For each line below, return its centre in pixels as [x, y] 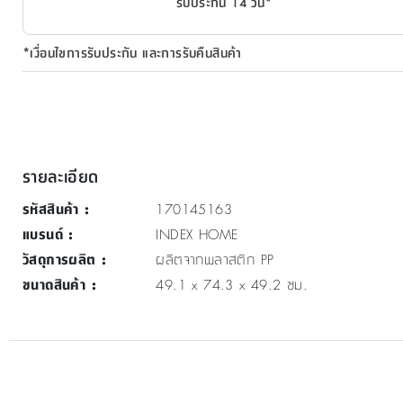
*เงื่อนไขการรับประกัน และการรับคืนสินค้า [132, 52]
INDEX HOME [197, 233]
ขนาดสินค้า [54, 283]
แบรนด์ [43, 233]
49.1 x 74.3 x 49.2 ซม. [232, 283]
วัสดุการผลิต [59, 258]
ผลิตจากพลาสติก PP [215, 258]
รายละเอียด [61, 175]
